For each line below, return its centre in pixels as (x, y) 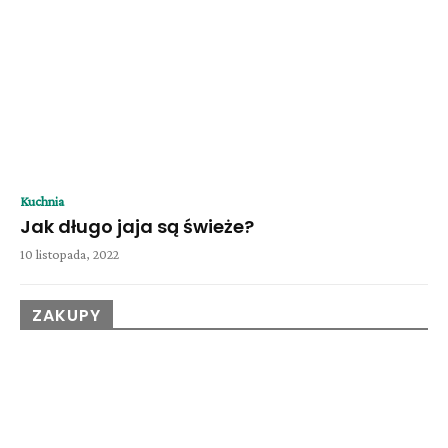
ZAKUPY (66, 316)
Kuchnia (42, 201)
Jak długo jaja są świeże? (137, 227)
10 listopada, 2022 (69, 254)
